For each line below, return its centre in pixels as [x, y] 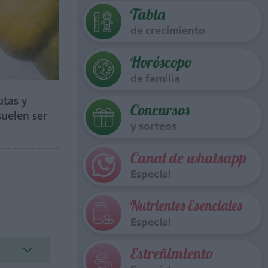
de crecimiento [168, 31]
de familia [155, 79]
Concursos [160, 110]
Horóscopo [162, 62]
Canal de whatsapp [188, 158]
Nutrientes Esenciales [186, 205]
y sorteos [153, 127]
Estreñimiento [172, 253]
